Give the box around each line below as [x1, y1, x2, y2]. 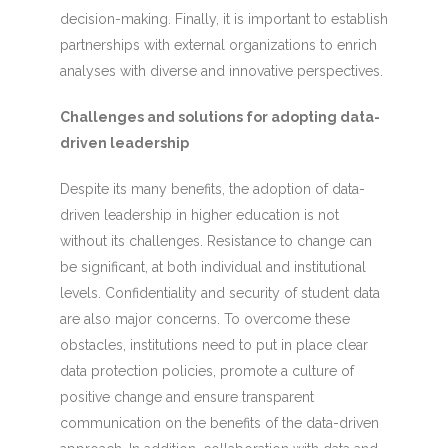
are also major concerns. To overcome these [59, 310, 350, 327]
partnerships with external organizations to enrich [59, 36, 377, 53]
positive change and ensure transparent [59, 388, 314, 405]
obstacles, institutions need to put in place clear [59, 336, 368, 353]
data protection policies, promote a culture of [59, 362, 354, 379]
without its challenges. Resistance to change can [59, 232, 372, 249]
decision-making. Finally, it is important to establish [59, 10, 388, 27]
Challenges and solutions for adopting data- [59, 108, 380, 125]
